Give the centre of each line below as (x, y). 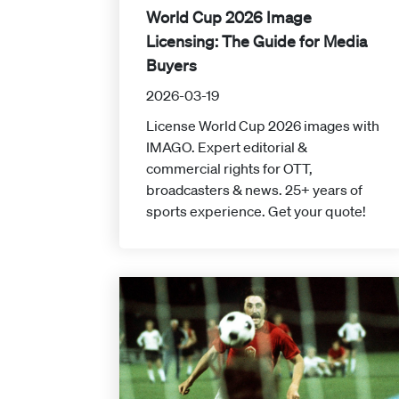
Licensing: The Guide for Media (257, 41)
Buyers (172, 65)
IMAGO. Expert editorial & (227, 147)
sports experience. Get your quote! (256, 212)
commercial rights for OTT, (230, 169)
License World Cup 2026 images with (263, 126)
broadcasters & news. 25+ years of (255, 190)
